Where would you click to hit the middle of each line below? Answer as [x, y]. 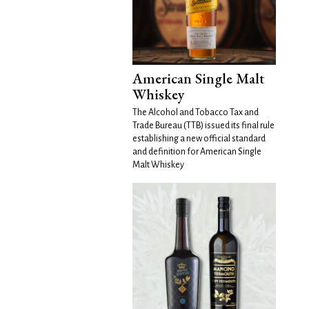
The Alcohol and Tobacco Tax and [196, 112]
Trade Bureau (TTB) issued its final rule [203, 125]
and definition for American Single [197, 151]
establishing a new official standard [199, 138]
